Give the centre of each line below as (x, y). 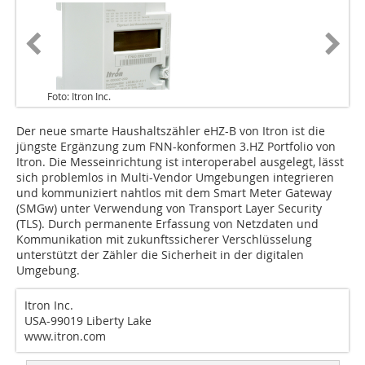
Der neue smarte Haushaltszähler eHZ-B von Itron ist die (171, 131)
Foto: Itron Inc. (79, 97)
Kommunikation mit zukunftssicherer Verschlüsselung (164, 240)
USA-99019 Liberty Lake (88, 321)
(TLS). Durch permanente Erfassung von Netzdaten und (167, 224)
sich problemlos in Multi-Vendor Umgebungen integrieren (175, 178)
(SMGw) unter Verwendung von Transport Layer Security (169, 209)
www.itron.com (65, 336)
